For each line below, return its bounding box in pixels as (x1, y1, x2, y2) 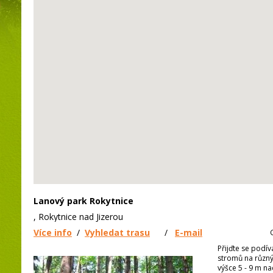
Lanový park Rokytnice (34, 195, 133, 207)
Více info (34, 227, 72, 239)
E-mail (175, 227, 202, 239)
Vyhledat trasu (85, 227, 150, 239)
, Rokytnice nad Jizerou (34, 211, 123, 223)
